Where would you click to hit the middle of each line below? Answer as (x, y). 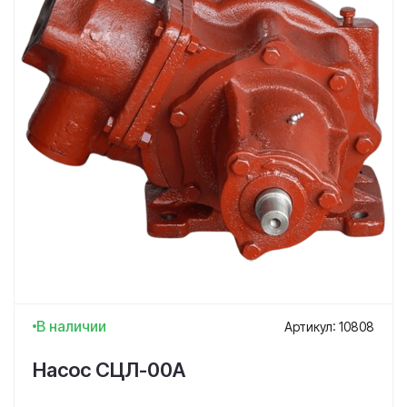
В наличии (71, 326)
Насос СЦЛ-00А (109, 370)
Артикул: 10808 (329, 326)
